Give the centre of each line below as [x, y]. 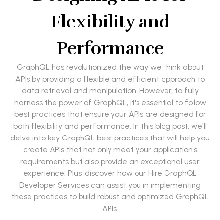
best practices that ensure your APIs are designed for [110, 114]
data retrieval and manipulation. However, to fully [110, 91]
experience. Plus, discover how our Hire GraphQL [110, 173]
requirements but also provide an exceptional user [110, 162]
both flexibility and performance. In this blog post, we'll [110, 126]
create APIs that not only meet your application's [110, 150]
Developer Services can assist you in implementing [110, 185]
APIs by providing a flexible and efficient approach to [110, 79]
